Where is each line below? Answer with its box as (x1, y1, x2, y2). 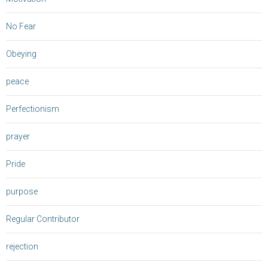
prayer (6, 132, 30, 142)
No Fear (6, 22, 36, 32)
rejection (6, 242, 38, 252)
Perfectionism (6, 104, 59, 114)
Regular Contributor (6, 214, 80, 224)
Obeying (6, 49, 36, 59)
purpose (6, 187, 38, 197)
